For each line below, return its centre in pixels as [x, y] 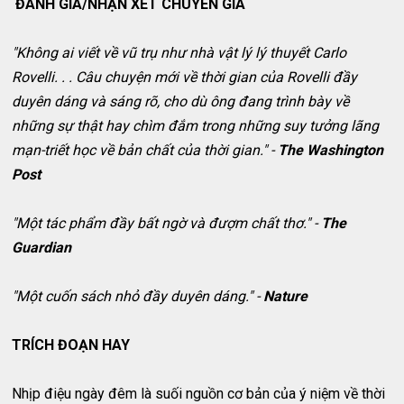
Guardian [42, 248]
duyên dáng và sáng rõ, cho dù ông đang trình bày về [181, 102]
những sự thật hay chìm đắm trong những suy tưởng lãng [196, 126]
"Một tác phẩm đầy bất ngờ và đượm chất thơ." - [167, 224]
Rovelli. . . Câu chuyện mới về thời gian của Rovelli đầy [185, 78]
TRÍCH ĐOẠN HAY [71, 345]
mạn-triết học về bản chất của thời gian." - [145, 151]
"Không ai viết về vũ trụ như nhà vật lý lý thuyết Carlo [179, 53]
